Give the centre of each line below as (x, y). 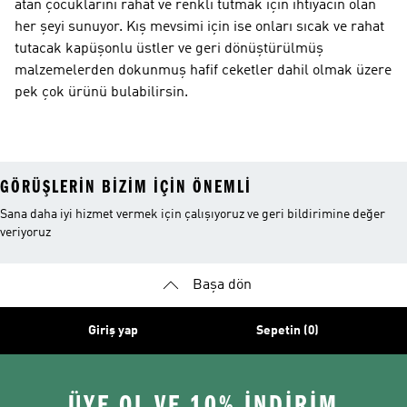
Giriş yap (113, 330)
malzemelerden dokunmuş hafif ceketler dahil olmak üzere (203, 70)
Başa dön (222, 285)
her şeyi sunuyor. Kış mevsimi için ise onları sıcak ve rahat (199, 27)
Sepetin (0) (288, 330)
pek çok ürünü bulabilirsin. (101, 92)
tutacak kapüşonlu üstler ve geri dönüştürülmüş (169, 49)
